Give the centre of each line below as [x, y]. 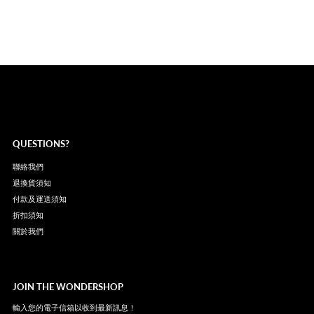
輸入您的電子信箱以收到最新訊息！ [74, 308]
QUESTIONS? [41, 144]
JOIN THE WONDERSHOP [68, 287]
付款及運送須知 [39, 199]
